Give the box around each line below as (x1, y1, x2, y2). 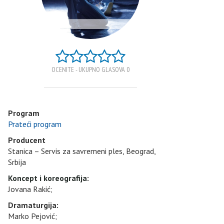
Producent (8, 134, 45, 145)
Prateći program (8, 118, 61, 129)
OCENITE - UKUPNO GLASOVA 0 (51, 64, 129, 74)
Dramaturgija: (8, 199, 58, 210)
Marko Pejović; (8, 210, 57, 221)
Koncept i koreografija (8, 172, 87, 183)
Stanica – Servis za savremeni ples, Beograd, (8, 145, 155, 156)
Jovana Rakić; (8, 183, 52, 194)
